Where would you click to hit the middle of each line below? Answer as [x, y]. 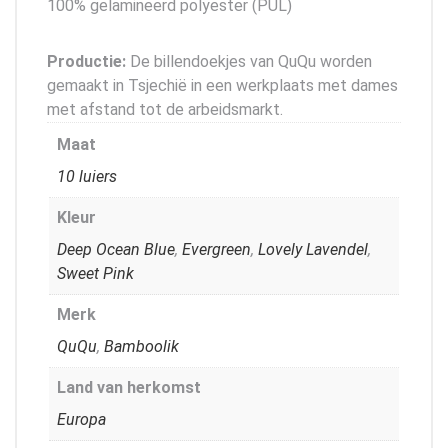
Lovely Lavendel [313, 249]
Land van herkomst [129, 387]
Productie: [86, 61]
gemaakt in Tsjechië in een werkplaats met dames [222, 85]
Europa [81, 419]
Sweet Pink [95, 273]
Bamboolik [141, 346]
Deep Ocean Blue [116, 249]
